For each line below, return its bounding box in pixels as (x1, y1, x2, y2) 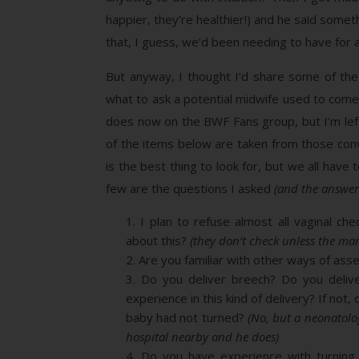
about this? (126, 232, 190, 248)
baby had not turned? (126, 309, 248, 325)
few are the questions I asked (106, 180, 274, 196)
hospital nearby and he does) (126, 329, 279, 345)
